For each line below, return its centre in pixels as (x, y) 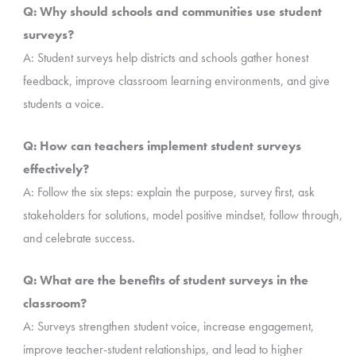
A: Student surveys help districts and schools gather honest (165, 57)
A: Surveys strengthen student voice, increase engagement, (168, 326)
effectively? (56, 168)
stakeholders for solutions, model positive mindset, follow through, (182, 215)
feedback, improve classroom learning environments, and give (176, 80)
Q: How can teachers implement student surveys (162, 145)
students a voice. (63, 103)
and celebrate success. (79, 238)
